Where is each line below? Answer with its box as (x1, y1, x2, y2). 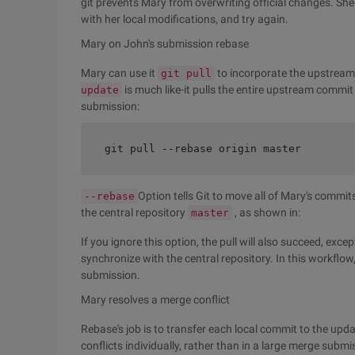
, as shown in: (232, 206, 300, 219)
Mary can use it (81, 67, 158, 79)
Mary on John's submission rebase (81, 37, 249, 50)
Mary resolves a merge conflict (81, 293, 230, 306)
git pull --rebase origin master (105, 143, 301, 155)
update (81, 84, 119, 96)
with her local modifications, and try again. (81, 13, 288, 25)
